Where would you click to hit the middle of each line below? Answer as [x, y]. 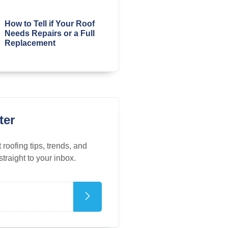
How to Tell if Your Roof [49, 23]
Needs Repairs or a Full [49, 33]
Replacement [30, 43]
